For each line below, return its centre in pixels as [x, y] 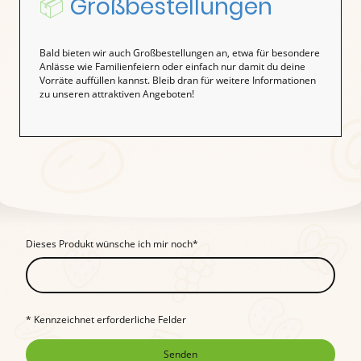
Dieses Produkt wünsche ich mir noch [109, 244]
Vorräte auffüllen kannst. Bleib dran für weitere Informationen [178, 80]
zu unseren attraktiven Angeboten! [117, 93]
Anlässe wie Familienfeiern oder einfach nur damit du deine [172, 66]
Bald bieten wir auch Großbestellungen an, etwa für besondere [180, 52]
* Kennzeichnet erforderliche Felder [106, 320]
